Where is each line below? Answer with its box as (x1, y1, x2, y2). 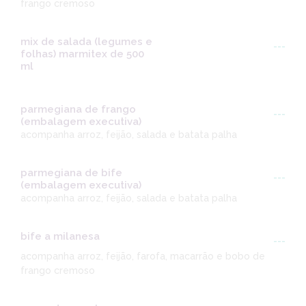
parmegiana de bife (20, 167, 122, 180)
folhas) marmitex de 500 (20, 48, 144, 61)
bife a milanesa (20, 230, 100, 243)
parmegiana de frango (20, 103, 136, 116)
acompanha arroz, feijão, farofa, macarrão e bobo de (20, 251, 265, 262)
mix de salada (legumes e (20, 36, 152, 48)
